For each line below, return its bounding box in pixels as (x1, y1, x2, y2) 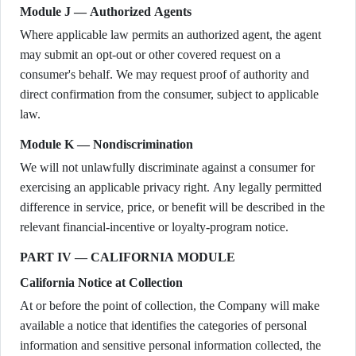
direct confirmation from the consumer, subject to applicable (20, 87, 319, 101)
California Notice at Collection (20, 276, 183, 289)
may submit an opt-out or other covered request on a (20, 48, 281, 61)
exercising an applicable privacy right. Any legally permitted (20, 180, 322, 194)
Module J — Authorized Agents (20, 5, 192, 18)
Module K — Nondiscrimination (20, 137, 193, 151)
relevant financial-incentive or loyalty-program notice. (20, 220, 288, 234)
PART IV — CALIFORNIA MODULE (20, 250, 235, 264)
